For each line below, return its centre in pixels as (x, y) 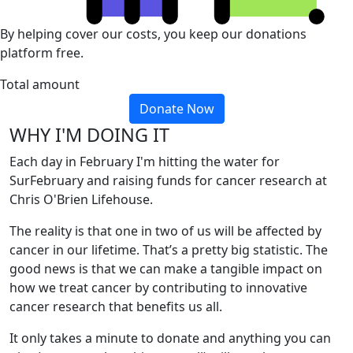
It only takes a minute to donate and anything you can (170, 338)
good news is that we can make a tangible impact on (166, 268)
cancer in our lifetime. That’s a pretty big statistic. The (169, 249)
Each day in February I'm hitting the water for (145, 161)
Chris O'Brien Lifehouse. (81, 199)
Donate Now (176, 108)
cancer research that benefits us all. (116, 306)
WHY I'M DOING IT (89, 134)
